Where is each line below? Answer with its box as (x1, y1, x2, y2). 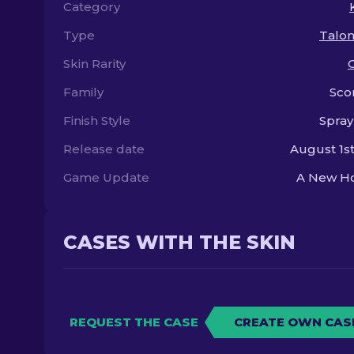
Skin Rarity (63, 56, 126, 71)
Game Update (63, 170, 149, 185)
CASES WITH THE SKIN (63, 231, 296, 254)
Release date (63, 141, 145, 156)
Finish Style (63, 113, 130, 128)
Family (63, 85, 104, 100)
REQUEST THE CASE (70, 314, 198, 330)
